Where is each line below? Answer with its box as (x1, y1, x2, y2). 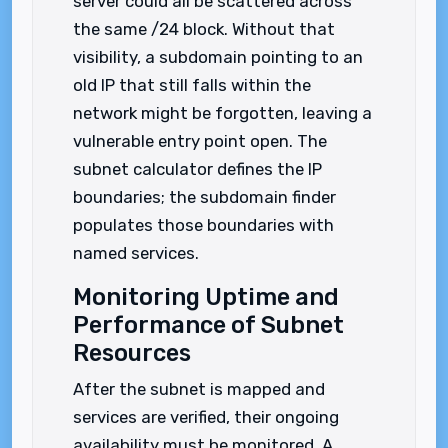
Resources (73, 339, 191, 367)
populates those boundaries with (73, 215, 334, 235)
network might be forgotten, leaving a (73, 103, 372, 123)
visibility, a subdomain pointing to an (73, 47, 363, 67)
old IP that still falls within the (73, 75, 311, 95)
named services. (73, 243, 199, 263)
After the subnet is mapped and (73, 379, 325, 399)
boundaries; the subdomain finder (73, 187, 336, 207)
